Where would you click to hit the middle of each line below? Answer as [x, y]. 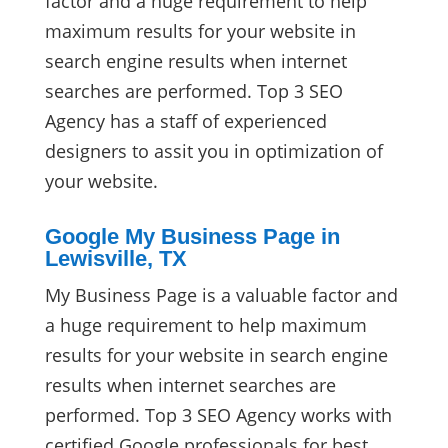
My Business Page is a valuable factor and [221, 294]
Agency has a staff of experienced [185, 120]
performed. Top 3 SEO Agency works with [218, 414]
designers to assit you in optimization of [213, 150]
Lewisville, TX [115, 258]
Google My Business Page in [192, 236]
